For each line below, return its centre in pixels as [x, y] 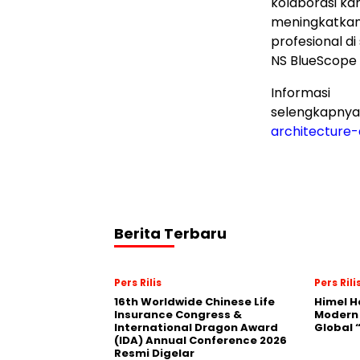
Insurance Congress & [178, 315]
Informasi [301, 93]
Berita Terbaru [170, 233]
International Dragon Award [196, 327]
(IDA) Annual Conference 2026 [200, 340]
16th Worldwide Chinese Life [194, 302]
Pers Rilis [138, 282]
